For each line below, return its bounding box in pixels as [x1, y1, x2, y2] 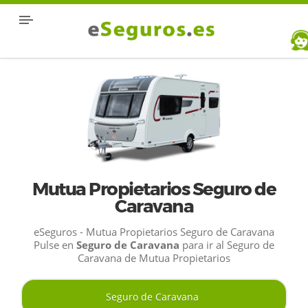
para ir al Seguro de [179, 237, 274, 252]
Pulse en [34, 237, 76, 252]
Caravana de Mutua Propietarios [78, 250, 230, 265]
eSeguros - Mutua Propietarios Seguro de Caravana [34, 224, 274, 239]
